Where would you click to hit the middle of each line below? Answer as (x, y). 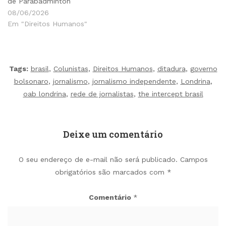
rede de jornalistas (102, 94)
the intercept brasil (171, 94)
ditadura (171, 68)
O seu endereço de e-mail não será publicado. (98, 159)
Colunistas (71, 68)
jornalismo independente (134, 81)
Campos (194, 159)
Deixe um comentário (113, 134)
